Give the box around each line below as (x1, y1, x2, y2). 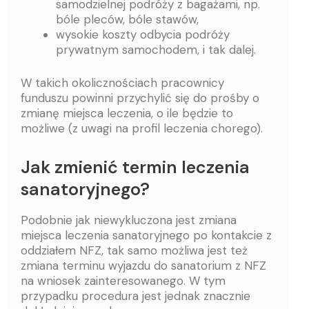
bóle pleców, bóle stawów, (56, 12, 199, 28)
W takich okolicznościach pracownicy (21, 74, 224, 90)
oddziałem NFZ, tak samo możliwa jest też (21, 243, 248, 259)
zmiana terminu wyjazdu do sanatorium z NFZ (21, 258, 266, 274)
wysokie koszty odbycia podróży (56, 27, 230, 43)
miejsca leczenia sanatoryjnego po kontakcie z (21, 228, 272, 243)
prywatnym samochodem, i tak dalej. (56, 42, 259, 58)
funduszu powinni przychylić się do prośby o (21, 90, 259, 106)
